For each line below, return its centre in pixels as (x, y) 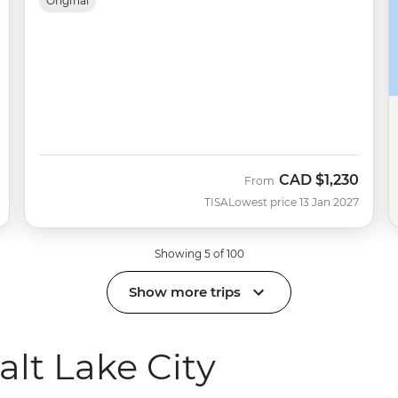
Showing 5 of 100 (199, 253)
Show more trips (185, 292)
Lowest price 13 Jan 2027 (294, 202)
